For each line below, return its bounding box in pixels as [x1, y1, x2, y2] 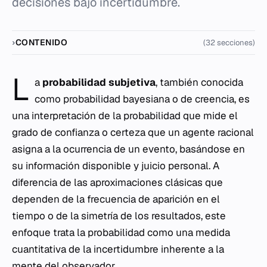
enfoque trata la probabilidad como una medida [12, 226, 230, 239]
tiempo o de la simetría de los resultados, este [12, 209, 226, 222]
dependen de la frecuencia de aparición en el [12, 193, 220, 206]
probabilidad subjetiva [42, 76, 156, 89]
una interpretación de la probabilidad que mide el [12, 109, 238, 122]
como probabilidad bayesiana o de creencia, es [35, 92, 250, 105]
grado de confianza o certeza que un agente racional [12, 126, 254, 139]
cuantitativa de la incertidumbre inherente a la [12, 243, 224, 256]
